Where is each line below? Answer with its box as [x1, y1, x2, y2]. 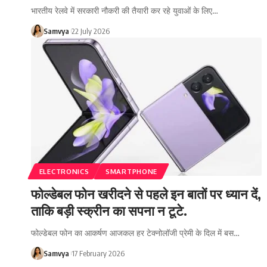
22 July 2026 [71, 26, 110, 36]
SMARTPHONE [105, 166, 158, 176]
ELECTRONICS [39, 166, 89, 176]
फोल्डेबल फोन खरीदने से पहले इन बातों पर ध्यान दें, [31, 185, 261, 202]
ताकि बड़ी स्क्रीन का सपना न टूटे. [31, 201, 187, 219]
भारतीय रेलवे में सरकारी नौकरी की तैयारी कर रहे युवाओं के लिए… [31, 5, 218, 15]
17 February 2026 [71, 248, 125, 258]
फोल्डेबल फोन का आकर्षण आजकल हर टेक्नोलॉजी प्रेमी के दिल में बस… [31, 227, 240, 238]
